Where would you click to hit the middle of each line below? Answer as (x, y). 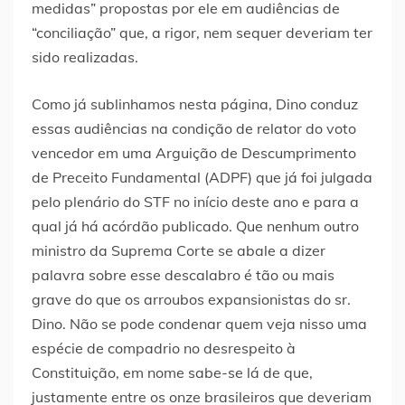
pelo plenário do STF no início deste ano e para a (195, 202)
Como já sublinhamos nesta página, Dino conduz (195, 104)
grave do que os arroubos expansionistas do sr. (191, 300)
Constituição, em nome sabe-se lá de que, (172, 373)
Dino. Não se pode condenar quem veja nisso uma (199, 324)
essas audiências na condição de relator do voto (194, 129)
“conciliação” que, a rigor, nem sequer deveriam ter (202, 33)
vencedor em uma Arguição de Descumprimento (194, 153)
